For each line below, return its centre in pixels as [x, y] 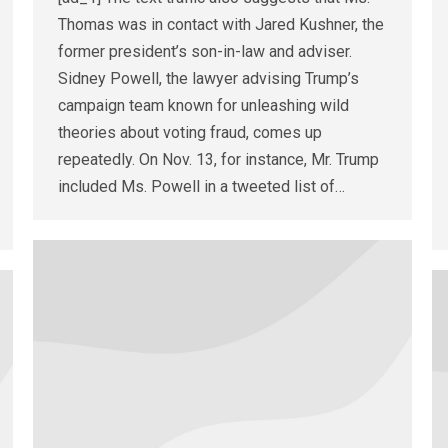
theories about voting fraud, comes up [190, 133]
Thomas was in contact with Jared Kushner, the [221, 25]
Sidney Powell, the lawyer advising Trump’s [208, 79]
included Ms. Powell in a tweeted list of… [201, 187]
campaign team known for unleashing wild [203, 106]
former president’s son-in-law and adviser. [205, 52]
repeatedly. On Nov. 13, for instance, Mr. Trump [218, 160]
